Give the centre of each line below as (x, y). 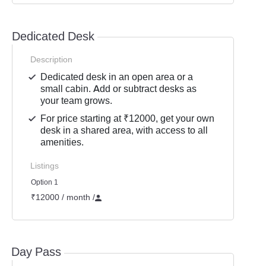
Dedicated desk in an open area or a (117, 77)
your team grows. (77, 101)
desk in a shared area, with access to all (124, 130)
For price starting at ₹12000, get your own (128, 118)
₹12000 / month (62, 197)
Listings (45, 166)
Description (51, 59)
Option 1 (45, 182)
